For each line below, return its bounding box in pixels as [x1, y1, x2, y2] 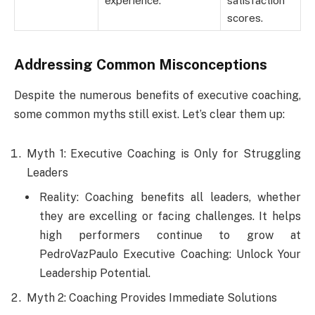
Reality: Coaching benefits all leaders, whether [39, 190, 301, 204]
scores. [227, 11, 263, 24]
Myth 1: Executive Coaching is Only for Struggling [27, 146, 301, 160]
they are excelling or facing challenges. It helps [39, 209, 301, 223]
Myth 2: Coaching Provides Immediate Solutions [27, 290, 277, 304]
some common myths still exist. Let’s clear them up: [14, 108, 285, 122]
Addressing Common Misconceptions [14, 56, 267, 73]
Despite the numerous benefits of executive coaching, [14, 89, 301, 103]
